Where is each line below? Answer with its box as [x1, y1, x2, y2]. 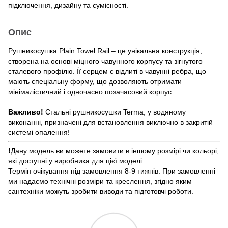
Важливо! [8, 107, 43, 116]
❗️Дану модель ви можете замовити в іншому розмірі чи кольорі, [8, 146, 219, 155]
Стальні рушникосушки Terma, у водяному [43, 107, 186, 116]
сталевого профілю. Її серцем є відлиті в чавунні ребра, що [8, 67, 206, 75]
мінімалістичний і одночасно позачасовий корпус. [8, 87, 174, 96]
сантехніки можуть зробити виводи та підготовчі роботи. [8, 187, 193, 195]
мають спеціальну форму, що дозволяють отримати [8, 77, 182, 85]
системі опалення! [8, 128, 70, 136]
